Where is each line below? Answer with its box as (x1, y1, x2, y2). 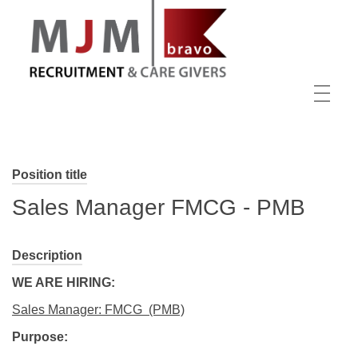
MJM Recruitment (43, 78, 62, 100)
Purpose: (12, 329, 68, 344)
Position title (12, 167, 87, 181)
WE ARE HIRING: (12, 275, 115, 289)
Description (12, 248, 82, 262)
